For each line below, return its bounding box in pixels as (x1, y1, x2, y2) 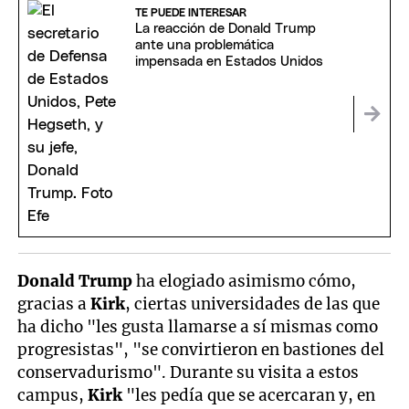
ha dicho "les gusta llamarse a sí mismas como (17, 316, 379, 337)
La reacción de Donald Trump (134, 21, 316, 36)
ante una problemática (134, 37, 274, 52)
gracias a (17, 293, 91, 314)
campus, (17, 384, 89, 405)
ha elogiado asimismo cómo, (132, 270, 357, 291)
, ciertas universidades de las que (125, 293, 381, 314)
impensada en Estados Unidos (134, 54, 323, 68)
